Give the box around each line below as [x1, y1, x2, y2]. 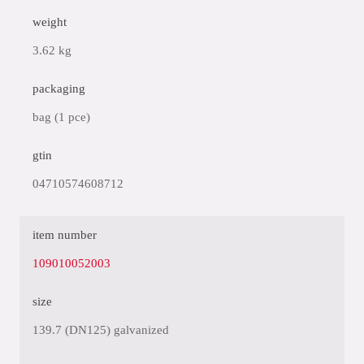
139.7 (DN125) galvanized [32, 323, 169, 336]
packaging [32, 82, 85, 95]
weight [32, 15, 67, 28]
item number [32, 228, 97, 241]
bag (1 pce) [32, 110, 90, 123]
